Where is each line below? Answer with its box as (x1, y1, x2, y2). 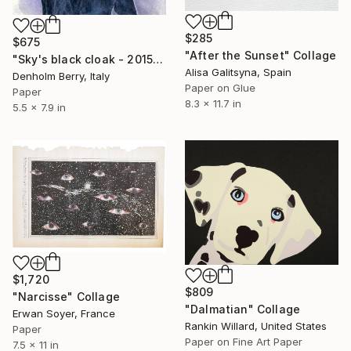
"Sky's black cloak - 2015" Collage (153, 52, 164, 67)
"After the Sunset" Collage (185, 48, 337, 62)
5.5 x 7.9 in (13, 101, 66, 114)
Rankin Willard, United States (185, 320, 327, 333)
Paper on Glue (185, 81, 255, 94)
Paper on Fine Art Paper (185, 335, 302, 349)
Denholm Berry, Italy (13, 70, 110, 83)
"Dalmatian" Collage (185, 302, 301, 317)
